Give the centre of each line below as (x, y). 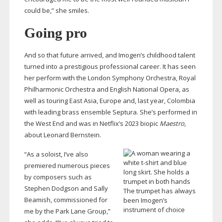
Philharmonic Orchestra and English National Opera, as (107, 89)
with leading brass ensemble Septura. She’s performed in (111, 112)
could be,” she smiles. (56, 11)
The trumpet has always (160, 191)
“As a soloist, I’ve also (56, 154)
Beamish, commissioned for (66, 200)
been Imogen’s (146, 200)
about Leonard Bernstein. (62, 135)
